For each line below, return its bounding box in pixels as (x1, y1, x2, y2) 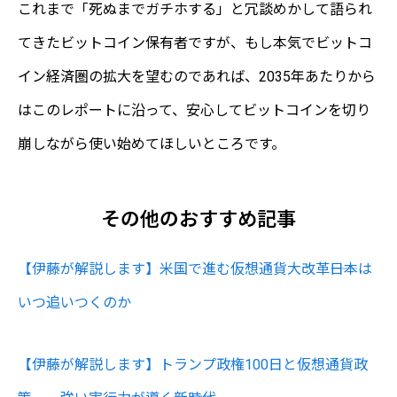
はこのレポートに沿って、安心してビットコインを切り (18, 102, 370, 120)
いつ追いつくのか (18, 293, 131, 311)
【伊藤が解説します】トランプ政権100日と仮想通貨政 (18, 355, 368, 373)
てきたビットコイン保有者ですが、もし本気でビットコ (18, 35, 372, 52)
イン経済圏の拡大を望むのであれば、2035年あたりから (18, 68, 376, 86)
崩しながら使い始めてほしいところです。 (18, 136, 285, 153)
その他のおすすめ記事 (101, 207, 296, 230)
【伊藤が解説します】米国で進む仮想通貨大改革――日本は (18, 260, 372, 277)
